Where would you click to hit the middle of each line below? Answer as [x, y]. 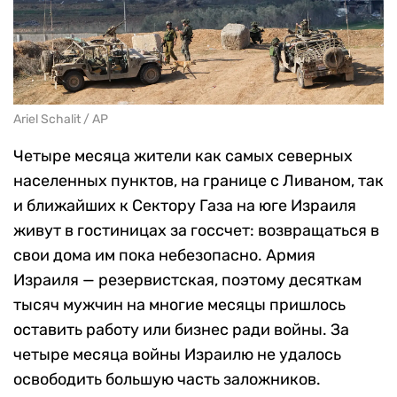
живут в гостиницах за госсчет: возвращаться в [196, 230]
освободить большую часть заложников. [167, 379]
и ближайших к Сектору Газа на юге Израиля [185, 205]
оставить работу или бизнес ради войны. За [181, 329]
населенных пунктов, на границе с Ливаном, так [198, 180]
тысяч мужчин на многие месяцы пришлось [179, 304]
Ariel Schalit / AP [61, 119]
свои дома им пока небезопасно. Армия [164, 255]
